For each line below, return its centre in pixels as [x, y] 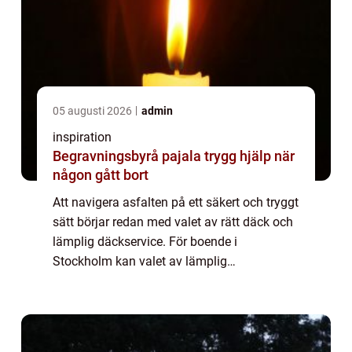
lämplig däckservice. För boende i [145, 241]
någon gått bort [101, 174]
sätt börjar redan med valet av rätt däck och [173, 222]
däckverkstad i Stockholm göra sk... [151, 280]
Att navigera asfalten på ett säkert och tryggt [176, 202]
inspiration [82, 137]
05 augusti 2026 [93, 110]
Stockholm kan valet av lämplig [140, 261]
